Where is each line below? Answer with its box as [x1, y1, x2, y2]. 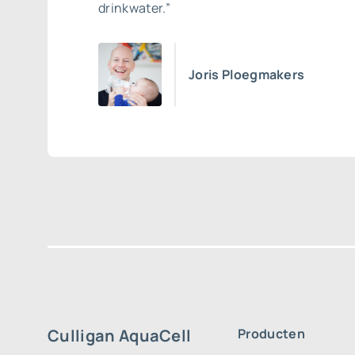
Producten [238, 325, 305, 342]
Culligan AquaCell [48, 325, 192, 346]
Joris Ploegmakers [189, 66, 305, 83]
